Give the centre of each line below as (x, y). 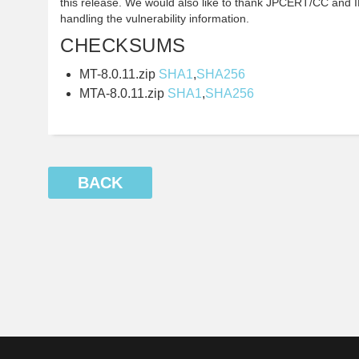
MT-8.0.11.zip (119, 74)
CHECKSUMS (123, 45)
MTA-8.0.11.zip (123, 93)
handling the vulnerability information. (155, 18)
